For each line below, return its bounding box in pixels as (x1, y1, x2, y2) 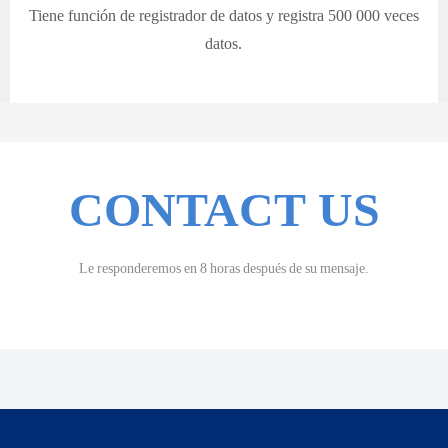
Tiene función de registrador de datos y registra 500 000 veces (28, 5, 419, 25)
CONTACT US (68, 181, 380, 239)
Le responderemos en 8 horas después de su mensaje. (79, 260, 369, 277)
